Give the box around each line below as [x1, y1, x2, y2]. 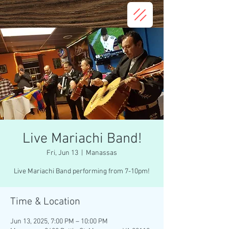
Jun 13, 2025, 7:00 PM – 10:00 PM [10, 217, 108, 226]
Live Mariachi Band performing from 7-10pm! [14, 167, 150, 176]
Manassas [86, 149, 117, 157]
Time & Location [10, 196, 80, 208]
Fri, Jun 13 [47, 149, 78, 157]
